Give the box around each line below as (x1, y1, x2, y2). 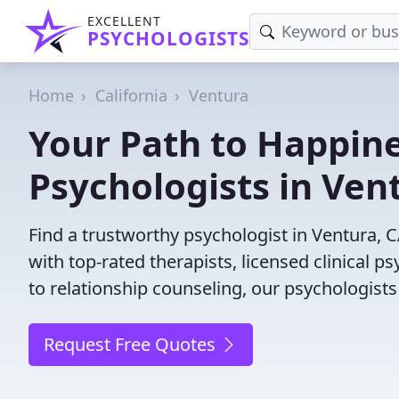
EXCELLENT (87, 12, 161, 29)
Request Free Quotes (44, 332, 220, 356)
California (95, 85, 167, 106)
